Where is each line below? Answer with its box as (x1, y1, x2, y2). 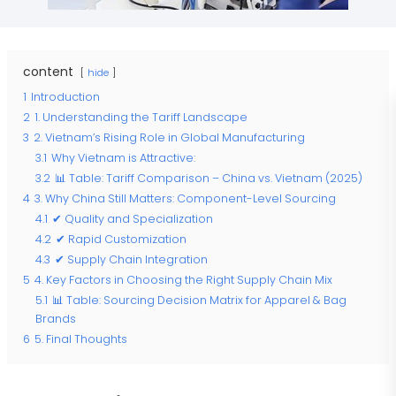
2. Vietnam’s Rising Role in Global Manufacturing (34, 129, 305, 145)
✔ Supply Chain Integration (55, 251, 208, 267)
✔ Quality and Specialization (52, 210, 213, 226)
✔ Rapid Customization (56, 231, 187, 247)
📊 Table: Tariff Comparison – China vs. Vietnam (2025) (55, 170, 362, 186)
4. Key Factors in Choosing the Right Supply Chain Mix (34, 271, 332, 287)
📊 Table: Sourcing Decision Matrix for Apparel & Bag (52, 292, 346, 308)
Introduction (31, 88, 100, 104)
